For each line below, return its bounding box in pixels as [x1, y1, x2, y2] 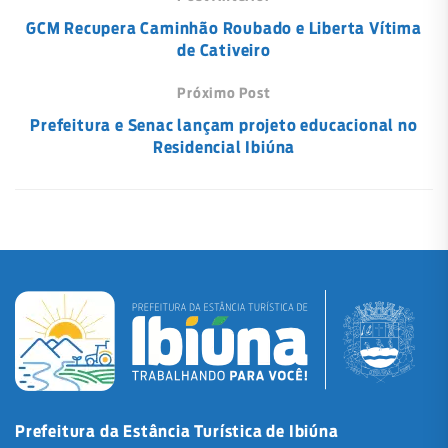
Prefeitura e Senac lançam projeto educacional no [30, 117, 418, 134]
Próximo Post [177, 86, 271, 101]
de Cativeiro [177, 42, 271, 59]
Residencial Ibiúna [152, 139, 296, 156]
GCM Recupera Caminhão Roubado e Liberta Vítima [26, 20, 422, 37]
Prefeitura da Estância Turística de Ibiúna [15, 423, 339, 440]
